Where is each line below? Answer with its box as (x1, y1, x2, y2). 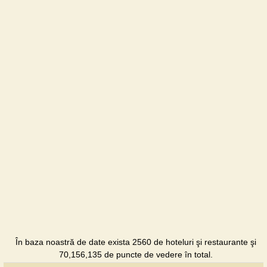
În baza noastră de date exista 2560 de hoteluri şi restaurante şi (15, 237, 256, 247)
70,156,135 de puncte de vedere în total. (59, 250, 213, 259)
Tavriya (214, 98, 243, 107)
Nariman (214, 57, 247, 66)
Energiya (214, 15, 250, 25)
